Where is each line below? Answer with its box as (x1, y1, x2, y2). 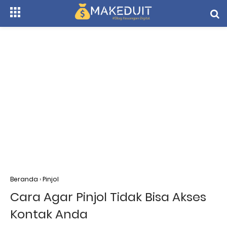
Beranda (10, 175, 38, 183)
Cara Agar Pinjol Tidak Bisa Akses (10, 188, 206, 205)
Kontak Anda (10, 206, 88, 222)
